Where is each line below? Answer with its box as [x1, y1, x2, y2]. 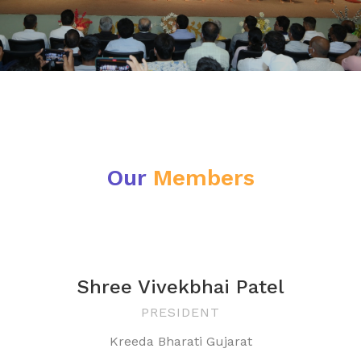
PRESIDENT [141, 305, 220, 320]
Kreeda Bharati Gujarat [109, 334, 252, 349]
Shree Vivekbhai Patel [77, 276, 284, 298]
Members [145, 164, 255, 191]
